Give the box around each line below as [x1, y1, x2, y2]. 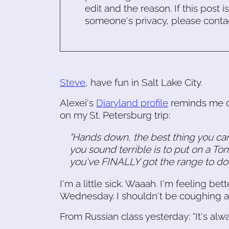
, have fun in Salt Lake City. [85, 77, 202, 88]
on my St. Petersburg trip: [60, 109, 170, 121]
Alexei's [60, 97, 96, 108]
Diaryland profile [96, 97, 168, 108]
